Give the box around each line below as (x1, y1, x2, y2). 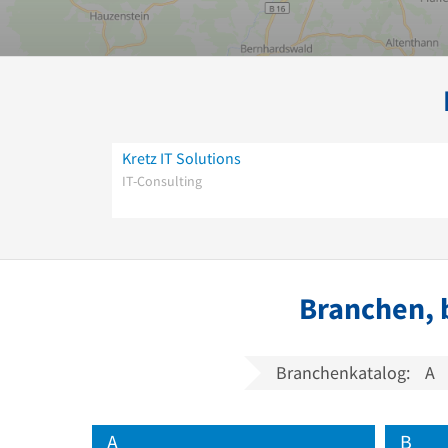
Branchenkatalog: (276, 360, 410, 384)
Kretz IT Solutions (122, 147, 241, 168)
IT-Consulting (122, 171, 202, 190)
